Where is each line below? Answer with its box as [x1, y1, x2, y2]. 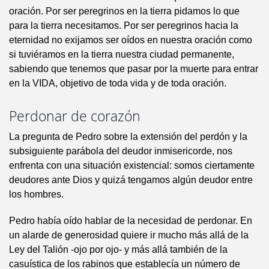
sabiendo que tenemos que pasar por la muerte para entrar [9, 64, 258, 74]
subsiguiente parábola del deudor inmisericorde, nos [9, 146, 232, 157]
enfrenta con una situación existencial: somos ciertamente [9, 160, 255, 171]
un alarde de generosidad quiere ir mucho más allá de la [9, 230, 249, 241]
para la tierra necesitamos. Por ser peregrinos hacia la [9, 20, 238, 31]
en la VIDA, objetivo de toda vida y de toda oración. [9, 78, 226, 89]
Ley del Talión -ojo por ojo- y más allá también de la [9, 244, 228, 255]
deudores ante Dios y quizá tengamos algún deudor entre [9, 175, 253, 186]
